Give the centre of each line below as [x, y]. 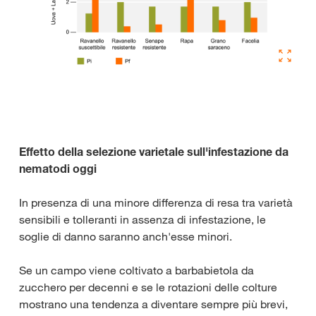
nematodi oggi [58, 169]
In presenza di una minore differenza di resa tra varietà [156, 203]
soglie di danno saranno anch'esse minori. [126, 237]
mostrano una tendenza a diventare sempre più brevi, [153, 304]
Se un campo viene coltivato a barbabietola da [136, 271]
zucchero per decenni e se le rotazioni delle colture [148, 287]
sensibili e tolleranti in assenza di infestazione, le [142, 220]
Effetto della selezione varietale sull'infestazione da [154, 152]
